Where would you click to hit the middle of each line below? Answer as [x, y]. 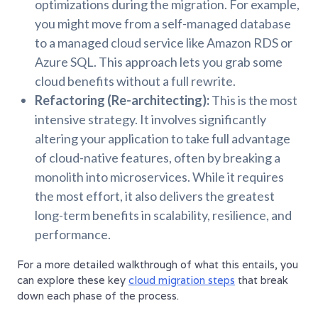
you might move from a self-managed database [163, 24]
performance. [73, 235]
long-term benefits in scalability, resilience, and [163, 215]
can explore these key [73, 280]
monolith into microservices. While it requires [159, 177]
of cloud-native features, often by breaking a [158, 158]
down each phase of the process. [98, 296]
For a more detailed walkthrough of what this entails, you [158, 265]
